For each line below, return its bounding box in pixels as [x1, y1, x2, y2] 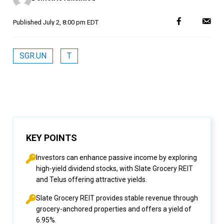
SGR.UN [19, 51, 46, 60]
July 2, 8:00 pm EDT [43, 18, 98, 26]
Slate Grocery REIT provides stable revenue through [36, 194, 198, 202]
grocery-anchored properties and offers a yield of [36, 205, 191, 213]
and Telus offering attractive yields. [36, 175, 147, 183]
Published [13, 18, 43, 26]
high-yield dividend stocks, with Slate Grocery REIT [36, 164, 193, 172]
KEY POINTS [26, 132, 77, 143]
